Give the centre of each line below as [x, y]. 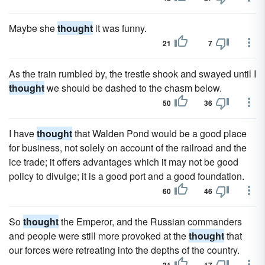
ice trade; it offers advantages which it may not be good [124, 162]
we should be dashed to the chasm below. [133, 88]
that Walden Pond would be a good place [159, 133]
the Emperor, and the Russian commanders [150, 222]
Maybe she [33, 28]
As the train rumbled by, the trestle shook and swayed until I [132, 74]
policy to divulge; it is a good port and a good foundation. [127, 176]
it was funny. [120, 28]
